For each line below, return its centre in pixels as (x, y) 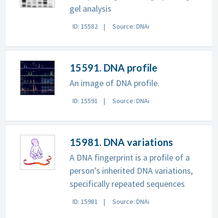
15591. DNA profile (114, 68)
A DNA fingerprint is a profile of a (130, 157)
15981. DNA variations (121, 142)
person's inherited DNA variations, (131, 171)
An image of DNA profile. (115, 83)
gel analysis (91, 9)
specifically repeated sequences (127, 184)
